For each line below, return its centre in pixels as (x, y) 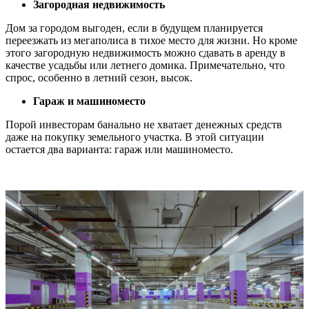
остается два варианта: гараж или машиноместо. (119, 149)
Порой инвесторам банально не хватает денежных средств (144, 124)
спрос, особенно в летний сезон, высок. (99, 77)
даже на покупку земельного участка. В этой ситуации (135, 137)
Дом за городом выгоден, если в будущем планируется (134, 28)
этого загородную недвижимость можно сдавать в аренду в (146, 52)
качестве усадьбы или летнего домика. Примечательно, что (145, 65)
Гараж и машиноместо (89, 101)
